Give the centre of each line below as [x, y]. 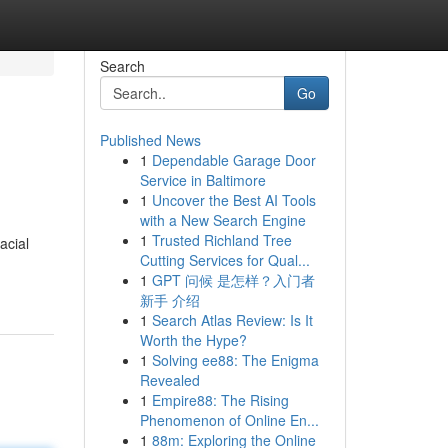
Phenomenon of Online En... [229, 420]
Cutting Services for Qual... [224, 260]
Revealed [169, 380]
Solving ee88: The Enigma [235, 360]
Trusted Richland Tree [221, 240]
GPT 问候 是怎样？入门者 [233, 280]
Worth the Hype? [193, 340]
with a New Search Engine [222, 220]
